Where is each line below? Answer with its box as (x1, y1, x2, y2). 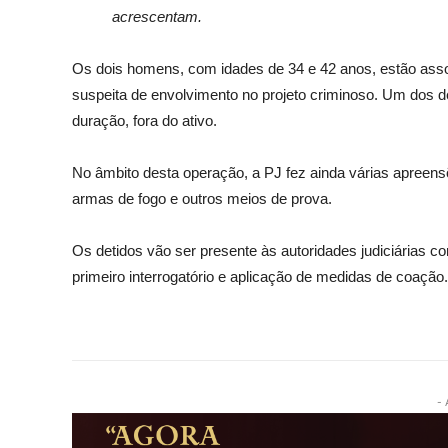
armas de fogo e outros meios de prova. (72, 189, 332, 207)
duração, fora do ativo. (72, 111, 217, 129)
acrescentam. (112, 7, 206, 25)
